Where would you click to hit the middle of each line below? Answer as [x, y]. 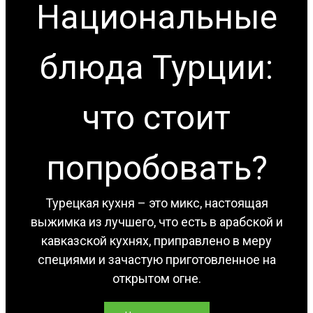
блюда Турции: [156, 67]
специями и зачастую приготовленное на [156, 259]
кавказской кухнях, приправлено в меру [156, 240]
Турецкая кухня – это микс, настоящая [156, 203]
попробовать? [156, 168]
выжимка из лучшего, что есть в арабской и [156, 221]
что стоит [156, 117]
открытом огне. [156, 278]
